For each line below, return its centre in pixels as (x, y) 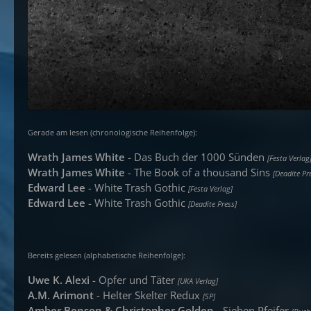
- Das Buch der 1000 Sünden (196, 157)
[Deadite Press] (212, 204)
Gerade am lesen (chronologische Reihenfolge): (112, 133)
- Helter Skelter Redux (148, 295)
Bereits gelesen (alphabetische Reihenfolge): (107, 255)
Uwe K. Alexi (59, 280)
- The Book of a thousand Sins (199, 172)
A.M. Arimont (61, 295)
